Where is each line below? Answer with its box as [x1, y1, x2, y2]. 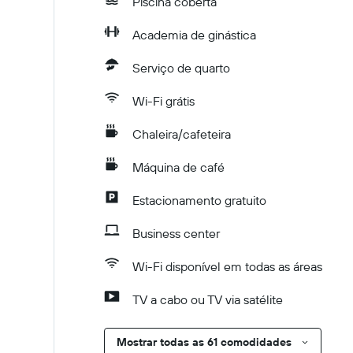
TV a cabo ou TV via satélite [132, 292, 283, 307]
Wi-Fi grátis [132, 93, 195, 109]
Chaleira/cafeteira [132, 126, 231, 142]
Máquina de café [132, 159, 225, 175]
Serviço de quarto [132, 60, 230, 76]
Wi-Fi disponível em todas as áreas [132, 258, 322, 274]
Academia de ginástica [132, 27, 256, 43]
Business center [132, 225, 220, 241]
